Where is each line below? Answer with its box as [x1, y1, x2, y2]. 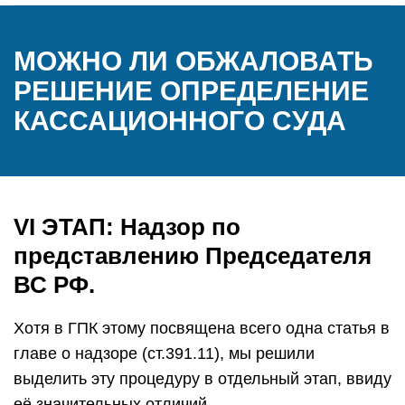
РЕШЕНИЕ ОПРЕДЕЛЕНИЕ [14, 76, 369, 106]
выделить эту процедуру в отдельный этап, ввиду [14, 370, 391, 388]
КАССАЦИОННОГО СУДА [14, 106, 346, 136]
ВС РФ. [14, 271, 95, 298]
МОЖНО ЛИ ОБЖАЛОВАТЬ [14, 46, 373, 76]
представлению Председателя [14, 242, 372, 269]
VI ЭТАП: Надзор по [14, 213, 240, 240]
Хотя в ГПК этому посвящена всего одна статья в [14, 319, 390, 337]
